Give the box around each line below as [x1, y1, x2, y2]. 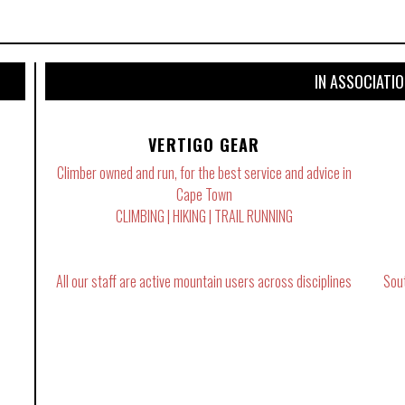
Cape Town [175, 183, 232, 205]
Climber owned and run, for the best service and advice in [56, 161, 352, 184]
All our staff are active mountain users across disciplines [56, 269, 353, 292]
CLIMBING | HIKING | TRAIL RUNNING [115, 204, 293, 227]
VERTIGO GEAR [148, 132, 260, 156]
